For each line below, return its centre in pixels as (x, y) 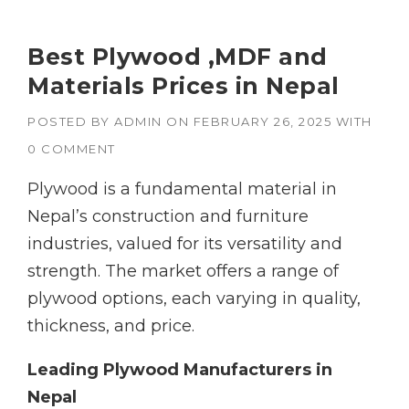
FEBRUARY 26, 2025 (262, 122)
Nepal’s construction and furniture (168, 217)
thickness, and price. (111, 326)
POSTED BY (71, 122)
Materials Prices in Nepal (184, 86)
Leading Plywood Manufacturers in (180, 370)
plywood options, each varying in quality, (194, 299)
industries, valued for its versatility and (185, 244)
